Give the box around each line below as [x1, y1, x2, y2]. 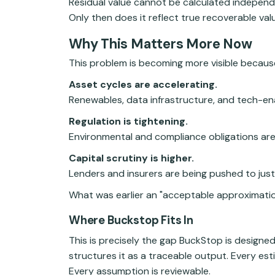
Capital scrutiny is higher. [69, 152, 194, 165]
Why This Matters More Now [69, 34, 252, 53]
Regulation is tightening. [69, 115, 188, 128]
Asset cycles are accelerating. [69, 78, 217, 91]
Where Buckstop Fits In [69, 213, 193, 228]
